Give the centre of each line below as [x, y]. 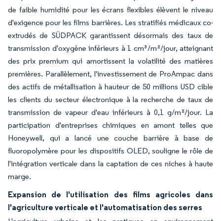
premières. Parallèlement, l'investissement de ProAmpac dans [110, 74]
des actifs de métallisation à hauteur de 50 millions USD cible [110, 87]
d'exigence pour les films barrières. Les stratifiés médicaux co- [110, 22]
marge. [19, 176]
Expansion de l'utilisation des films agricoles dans [110, 194]
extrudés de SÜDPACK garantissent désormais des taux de [110, 35]
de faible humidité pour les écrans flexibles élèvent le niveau [110, 10]
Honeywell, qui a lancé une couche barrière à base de [110, 138]
